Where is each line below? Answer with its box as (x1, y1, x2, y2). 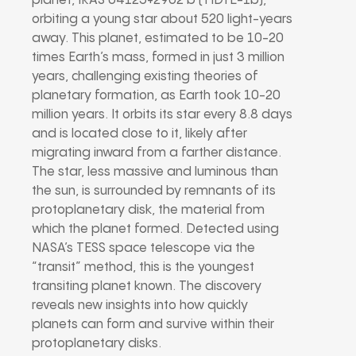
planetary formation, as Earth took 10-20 (32, 88, 281, 103)
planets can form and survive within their (32, 317, 274, 331)
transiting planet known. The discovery (32, 279, 261, 293)
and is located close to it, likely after (32, 126, 247, 141)
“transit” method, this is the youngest (32, 260, 254, 274)
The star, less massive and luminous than (32, 164, 278, 179)
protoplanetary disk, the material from (32, 203, 265, 217)
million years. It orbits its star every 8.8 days (32, 107, 292, 122)
